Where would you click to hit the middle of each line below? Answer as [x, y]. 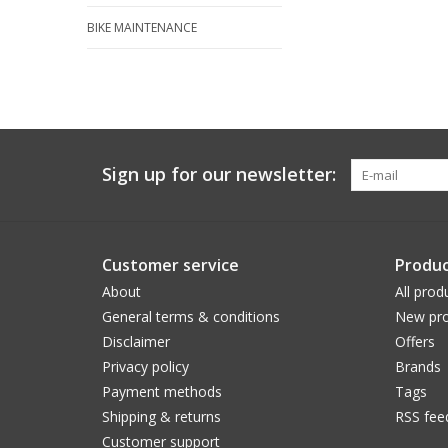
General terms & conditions [191, 317]
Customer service [170, 265]
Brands [417, 367]
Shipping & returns [161, 417]
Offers [414, 342]
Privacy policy [145, 367]
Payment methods [162, 392]
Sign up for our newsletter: [219, 174]
